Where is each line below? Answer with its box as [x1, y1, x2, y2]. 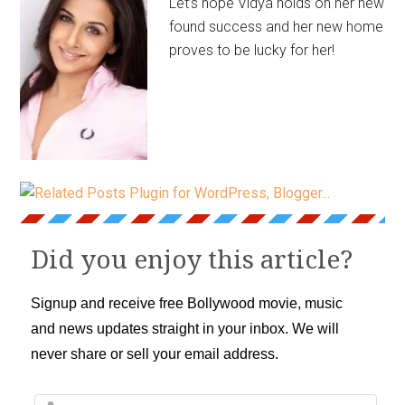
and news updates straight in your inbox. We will [31, 320, 340, 336]
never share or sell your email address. [31, 345, 279, 362]
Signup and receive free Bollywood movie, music [31, 295, 344, 311]
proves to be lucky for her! [169, 42, 335, 59]
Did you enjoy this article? [31, 244, 353, 275]
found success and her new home [169, 18, 384, 35]
